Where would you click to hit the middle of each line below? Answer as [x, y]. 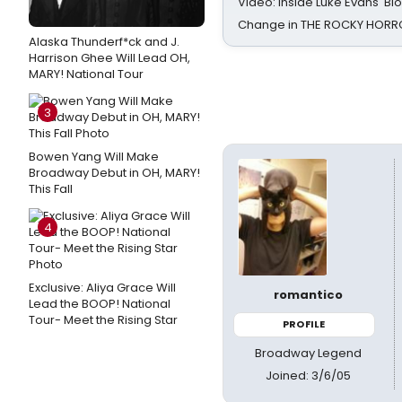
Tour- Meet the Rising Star [103, 320]
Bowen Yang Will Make [94, 157]
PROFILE [304, 324]
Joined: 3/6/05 [309, 375]
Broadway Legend [309, 353]
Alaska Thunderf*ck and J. [104, 42]
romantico [309, 295]
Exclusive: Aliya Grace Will [102, 288]
